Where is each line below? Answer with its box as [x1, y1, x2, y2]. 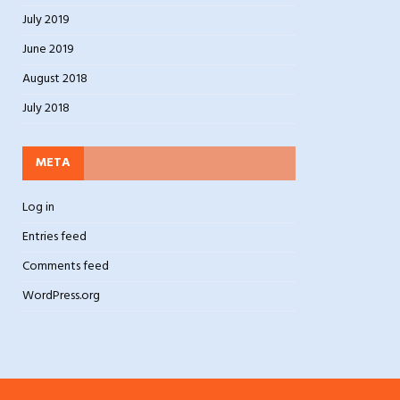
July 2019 [22, 10, 70, 30]
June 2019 [22, 39, 74, 60]
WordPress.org [22, 286, 100, 306]
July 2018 [22, 98, 70, 119]
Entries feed [22, 227, 87, 247]
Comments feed [22, 256, 109, 277]
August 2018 [22, 69, 87, 89]
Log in [22, 197, 54, 218]
